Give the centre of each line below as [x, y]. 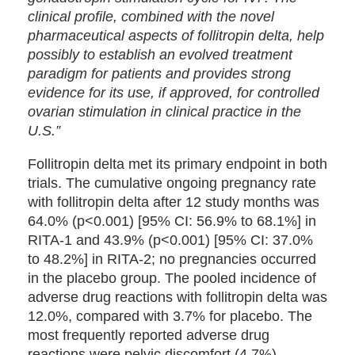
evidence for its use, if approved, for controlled [174, 93]
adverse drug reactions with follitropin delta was [177, 297]
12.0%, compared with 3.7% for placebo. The [170, 316]
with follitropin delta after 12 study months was [174, 202]
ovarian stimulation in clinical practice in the [164, 112]
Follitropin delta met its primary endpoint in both [177, 164]
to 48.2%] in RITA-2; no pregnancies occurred [172, 259]
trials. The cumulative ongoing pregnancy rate [172, 183]
